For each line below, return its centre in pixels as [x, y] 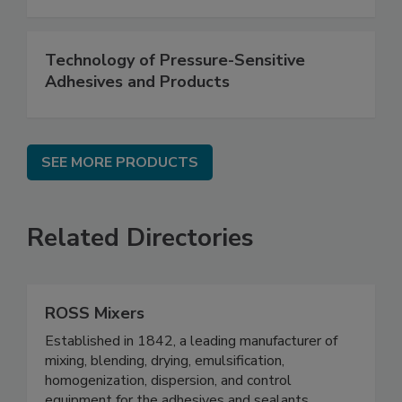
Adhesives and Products [137, 81]
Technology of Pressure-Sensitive [175, 60]
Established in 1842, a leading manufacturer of [191, 341]
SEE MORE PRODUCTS [120, 162]
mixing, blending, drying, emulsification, [165, 360]
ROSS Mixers [95, 313]
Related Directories [140, 237]
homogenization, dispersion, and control [168, 380]
